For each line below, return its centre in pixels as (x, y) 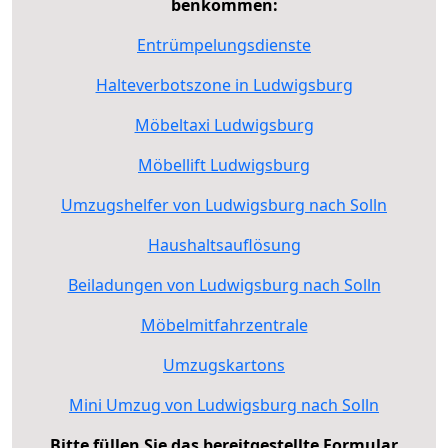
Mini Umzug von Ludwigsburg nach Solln (224, 404)
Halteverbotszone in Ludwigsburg (224, 84)
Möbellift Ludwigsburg (224, 164)
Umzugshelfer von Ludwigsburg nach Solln (224, 204)
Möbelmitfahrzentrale (224, 324)
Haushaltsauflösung (224, 244)
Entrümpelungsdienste (224, 44)
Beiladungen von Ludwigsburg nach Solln (224, 284)
